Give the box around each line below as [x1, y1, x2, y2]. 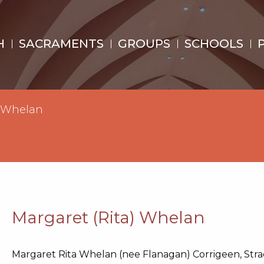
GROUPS [117, 37, 170, 51]
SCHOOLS [184, 37, 243, 51]
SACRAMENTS [18, 37, 104, 51]
